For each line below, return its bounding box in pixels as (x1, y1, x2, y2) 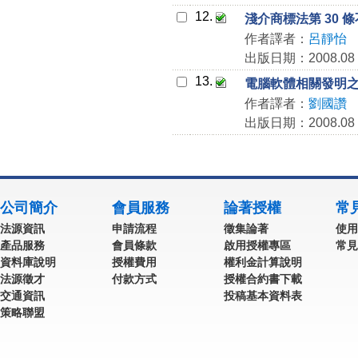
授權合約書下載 (224, 272, 302, 285)
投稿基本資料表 (224, 289, 302, 302)
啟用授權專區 (224, 239, 291, 252)
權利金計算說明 (224, 256, 302, 268)
